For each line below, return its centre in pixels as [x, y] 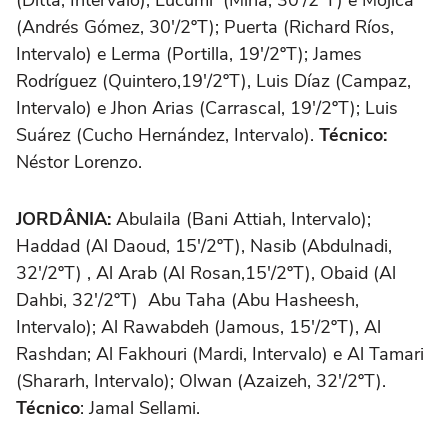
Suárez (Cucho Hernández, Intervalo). [167, 134]
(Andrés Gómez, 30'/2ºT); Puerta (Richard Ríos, [205, 26]
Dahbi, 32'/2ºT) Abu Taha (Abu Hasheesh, [187, 299]
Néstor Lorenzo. [79, 161]
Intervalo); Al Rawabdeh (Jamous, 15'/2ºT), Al [198, 326]
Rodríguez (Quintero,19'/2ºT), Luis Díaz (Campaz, [213, 80]
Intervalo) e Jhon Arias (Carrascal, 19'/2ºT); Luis [207, 107]
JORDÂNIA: [63, 218]
